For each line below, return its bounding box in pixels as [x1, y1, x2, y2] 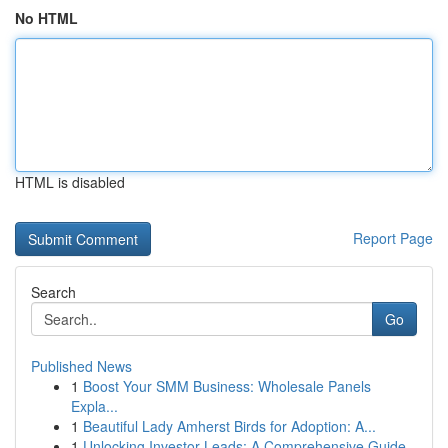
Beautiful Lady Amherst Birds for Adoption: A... [83, 416, 376, 436]
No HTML [15, 8, 78, 28]
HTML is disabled [15, 172, 125, 192]
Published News [31, 356, 132, 376]
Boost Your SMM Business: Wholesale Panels [83, 376, 371, 396]
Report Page [353, 228, 433, 248]
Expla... [71, 396, 118, 416]
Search [31, 282, 76, 302]
